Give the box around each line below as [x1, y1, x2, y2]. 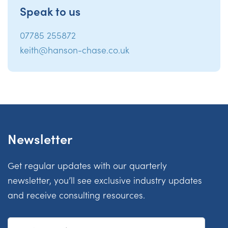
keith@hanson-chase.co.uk [20, 43, 129, 56]
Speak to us [20, 3, 80, 19]
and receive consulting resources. [8, 188, 145, 201]
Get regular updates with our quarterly [8, 158, 167, 172]
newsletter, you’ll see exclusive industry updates [8, 173, 202, 186]
